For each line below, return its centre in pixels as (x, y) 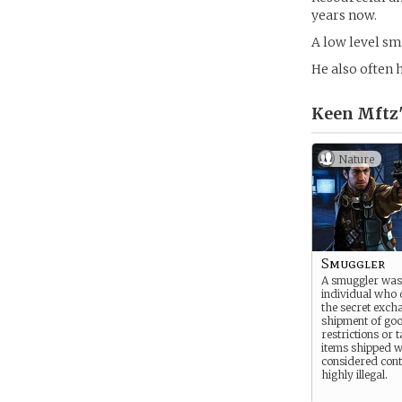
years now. (344, 15)
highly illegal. (354, 375)
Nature (356, 159)
